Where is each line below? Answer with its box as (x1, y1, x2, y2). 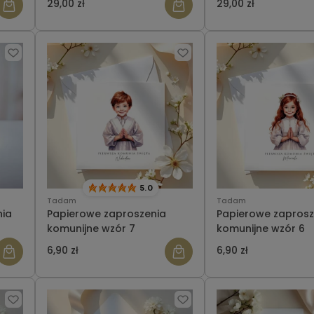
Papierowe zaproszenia (47, 207, 166, 221)
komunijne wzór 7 (47, 221, 135, 236)
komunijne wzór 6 (217, 221, 305, 236)
